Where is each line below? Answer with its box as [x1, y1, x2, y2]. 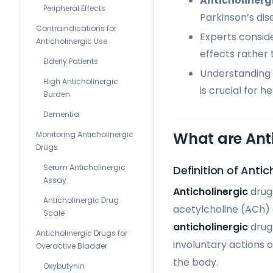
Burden [43, 89, 70, 99]
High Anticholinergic [43, 76, 118, 87]
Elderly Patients [43, 56, 98, 66]
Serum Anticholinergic [43, 162, 126, 172]
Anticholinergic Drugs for [36, 228, 127, 238]
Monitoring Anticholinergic [36, 129, 133, 140]
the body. [173, 255, 218, 269]
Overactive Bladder [36, 241, 107, 251]
